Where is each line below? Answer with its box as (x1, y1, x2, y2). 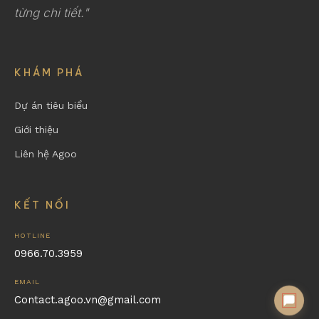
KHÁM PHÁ (14, 66, 84, 79)
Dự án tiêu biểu (14, 99, 88, 111)
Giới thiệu (14, 123, 58, 135)
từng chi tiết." (14, 5, 88, 20)
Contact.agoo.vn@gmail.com (14, 293, 161, 306)
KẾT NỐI (14, 198, 70, 211)
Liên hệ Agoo (14, 147, 77, 159)
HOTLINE (14, 231, 51, 239)
